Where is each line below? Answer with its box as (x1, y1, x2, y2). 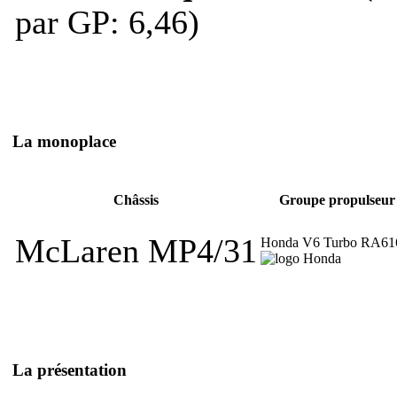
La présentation (12, 360, 127, 379)
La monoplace (12, 131, 116, 151)
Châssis (113, 192, 159, 208)
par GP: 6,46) (15, 3, 199, 41)
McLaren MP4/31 (15, 231, 257, 269)
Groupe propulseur (278, 192, 395, 208)
